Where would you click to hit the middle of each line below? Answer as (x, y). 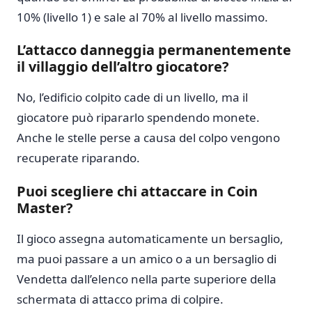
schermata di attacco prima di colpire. (120, 299)
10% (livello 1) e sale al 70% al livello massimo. (142, 17)
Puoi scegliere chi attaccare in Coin (137, 191)
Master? (45, 208)
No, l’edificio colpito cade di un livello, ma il (132, 97)
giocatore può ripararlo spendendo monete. (138, 118)
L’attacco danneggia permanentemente (154, 50)
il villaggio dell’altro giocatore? (123, 67)
